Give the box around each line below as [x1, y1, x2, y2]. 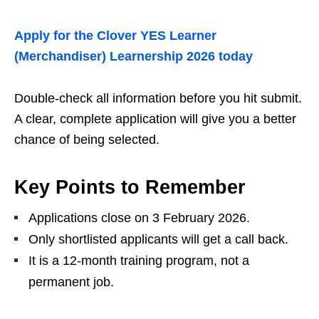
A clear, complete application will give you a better [14, 112, 296, 127]
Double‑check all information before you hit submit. [14, 91, 302, 106]
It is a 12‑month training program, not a [28, 253, 249, 268]
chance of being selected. [14, 132, 159, 147]
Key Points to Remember [14, 177, 246, 199]
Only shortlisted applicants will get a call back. [28, 232, 288, 247]
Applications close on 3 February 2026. [28, 211, 250, 226]
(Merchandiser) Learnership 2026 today [14, 49, 253, 64]
